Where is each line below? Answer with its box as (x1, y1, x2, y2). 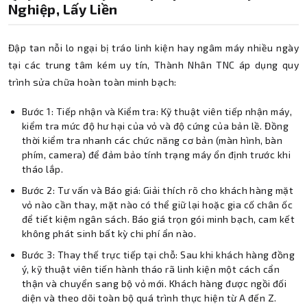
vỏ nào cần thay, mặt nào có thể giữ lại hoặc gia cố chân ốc (22, 198, 293, 210)
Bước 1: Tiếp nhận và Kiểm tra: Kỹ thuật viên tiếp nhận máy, (22, 105, 293, 117)
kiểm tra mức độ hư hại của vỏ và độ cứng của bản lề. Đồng (22, 119, 289, 132)
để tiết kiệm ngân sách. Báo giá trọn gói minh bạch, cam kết (22, 212, 295, 225)
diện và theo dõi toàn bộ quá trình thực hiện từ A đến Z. (22, 291, 277, 304)
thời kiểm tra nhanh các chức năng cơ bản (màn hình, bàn (22, 134, 283, 146)
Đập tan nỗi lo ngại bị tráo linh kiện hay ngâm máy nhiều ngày (8, 41, 299, 53)
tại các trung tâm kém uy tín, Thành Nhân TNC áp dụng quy (8, 58, 299, 71)
